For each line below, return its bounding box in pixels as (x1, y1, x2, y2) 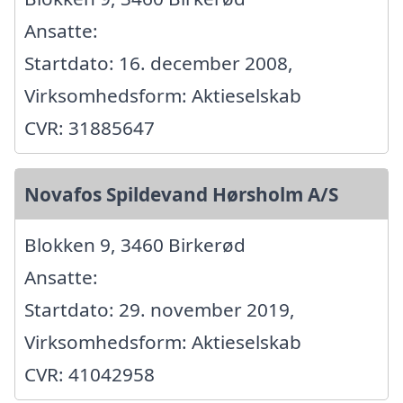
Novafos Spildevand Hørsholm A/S (24, 182, 338, 208)
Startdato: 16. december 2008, (24, 50, 293, 76)
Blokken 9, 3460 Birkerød (24, 232, 246, 258)
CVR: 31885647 (24, 115, 155, 141)
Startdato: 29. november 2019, (24, 297, 295, 323)
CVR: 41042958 (24, 362, 155, 388)
